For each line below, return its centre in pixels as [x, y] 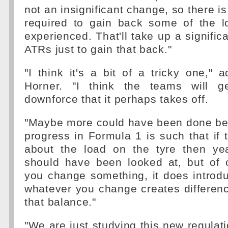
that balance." [60, 202]
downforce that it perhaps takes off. [117, 99]
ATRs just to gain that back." [98, 49]
